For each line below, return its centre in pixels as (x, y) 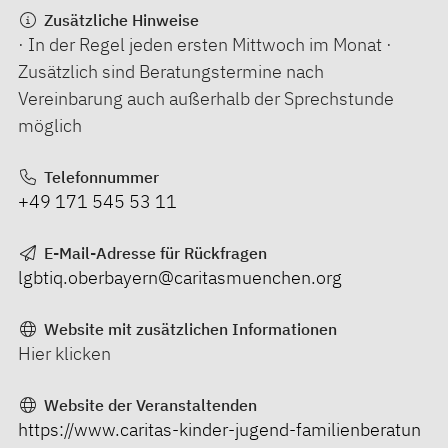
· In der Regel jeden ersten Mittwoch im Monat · (205, 44)
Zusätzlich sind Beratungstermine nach (171, 71)
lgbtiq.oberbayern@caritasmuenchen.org (180, 277)
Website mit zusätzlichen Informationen (188, 329)
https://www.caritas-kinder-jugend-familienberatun (219, 429)
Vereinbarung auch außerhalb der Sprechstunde (206, 98)
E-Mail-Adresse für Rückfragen (153, 253)
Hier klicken (64, 353)
